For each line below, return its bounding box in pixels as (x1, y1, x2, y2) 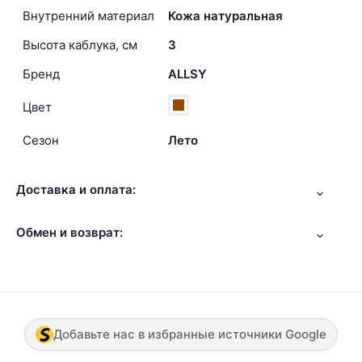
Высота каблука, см (23, 37, 137, 53)
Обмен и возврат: (16, 224, 123, 240)
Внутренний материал (23, 8, 154, 24)
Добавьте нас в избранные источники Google (53, 326, 326, 343)
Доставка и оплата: (16, 182, 136, 198)
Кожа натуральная (168, 8, 283, 24)
